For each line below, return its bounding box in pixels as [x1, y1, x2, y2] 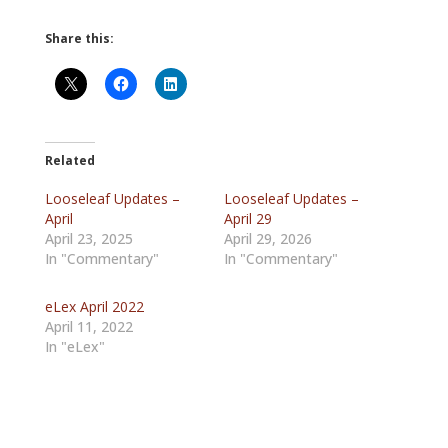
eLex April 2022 [44, 297, 144, 316]
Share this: [44, 30, 114, 47]
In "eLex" [44, 337, 105, 356]
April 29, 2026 [223, 229, 312, 248]
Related [44, 152, 95, 169]
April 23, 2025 [44, 229, 133, 248]
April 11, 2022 [44, 317, 133, 336]
